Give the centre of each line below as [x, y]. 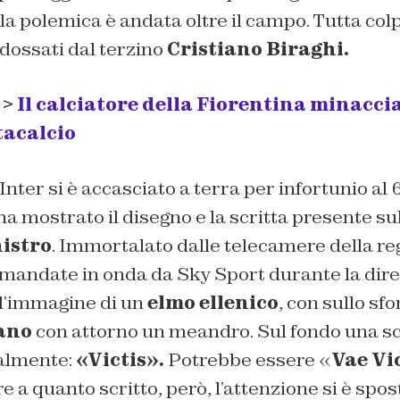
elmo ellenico [211, 302]
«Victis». [120, 359]
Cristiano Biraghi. [258, 49]
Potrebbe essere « [247, 359]
